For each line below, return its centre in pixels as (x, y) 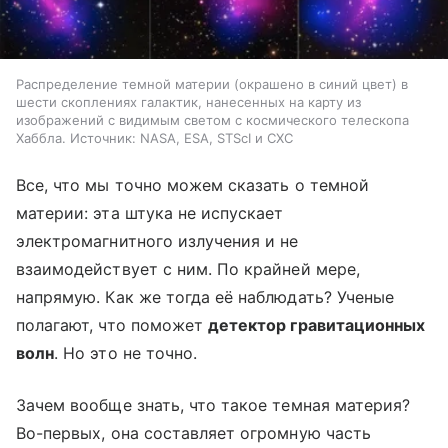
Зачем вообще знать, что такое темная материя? (213, 404)
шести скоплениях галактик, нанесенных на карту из (188, 101)
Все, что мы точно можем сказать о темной (192, 184)
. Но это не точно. (126, 352)
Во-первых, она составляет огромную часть (193, 432)
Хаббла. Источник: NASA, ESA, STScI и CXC (154, 137)
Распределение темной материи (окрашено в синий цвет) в (212, 83)
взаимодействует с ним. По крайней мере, (188, 268)
